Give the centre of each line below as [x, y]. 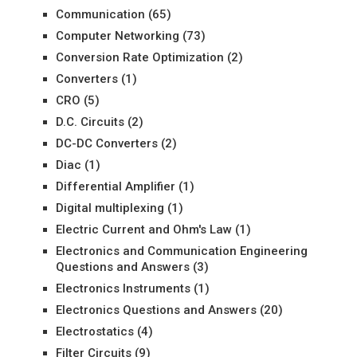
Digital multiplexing [110, 208]
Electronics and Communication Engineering [181, 251]
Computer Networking [117, 36]
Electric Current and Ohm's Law [143, 229]
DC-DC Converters [106, 143]
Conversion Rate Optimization [139, 57]
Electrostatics [94, 331]
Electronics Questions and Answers [156, 310]
